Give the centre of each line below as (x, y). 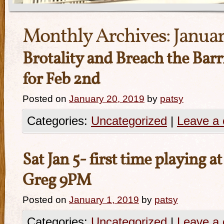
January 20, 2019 (107, 99)
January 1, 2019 (104, 200)
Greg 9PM (57, 181)
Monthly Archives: (98, 37)
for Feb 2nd (61, 80)
